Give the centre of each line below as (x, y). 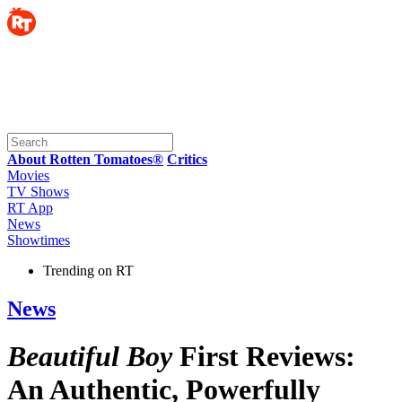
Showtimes (39, 240)
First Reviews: (264, 357)
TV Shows (38, 192)
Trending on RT (88, 271)
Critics (187, 159)
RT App (30, 208)
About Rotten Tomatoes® (85, 159)
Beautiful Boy (90, 357)
